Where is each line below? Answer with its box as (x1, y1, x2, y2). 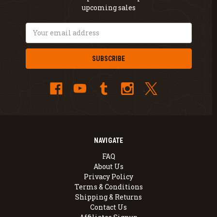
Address (25, 33, 53, 43)
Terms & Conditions (74, 182, 143, 191)
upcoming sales (81, 2, 136, 12)
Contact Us (90, 202, 127, 212)
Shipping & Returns (75, 192, 142, 201)
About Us (93, 161, 124, 171)
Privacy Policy (84, 171, 133, 181)
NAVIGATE (93, 136, 124, 144)
